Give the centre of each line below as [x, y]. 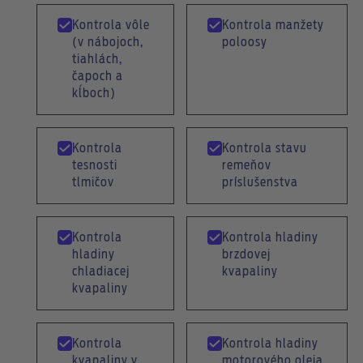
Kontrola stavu [264, 149]
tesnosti [94, 166]
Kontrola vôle [111, 26]
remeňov [246, 166]
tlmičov [93, 183]
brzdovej [246, 255]
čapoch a [97, 77]
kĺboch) [94, 94]
